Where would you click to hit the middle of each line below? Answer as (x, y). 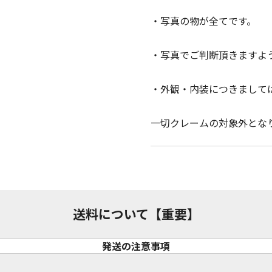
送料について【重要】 (136, 214)
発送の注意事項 (136, 246)
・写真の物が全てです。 (203, 21)
